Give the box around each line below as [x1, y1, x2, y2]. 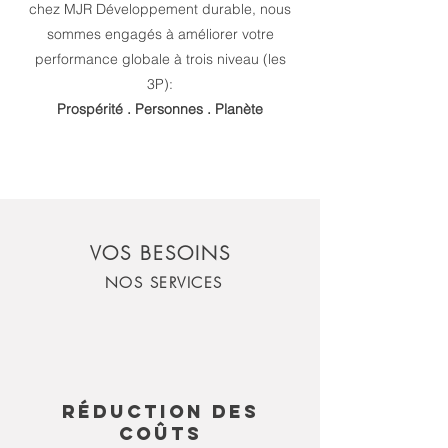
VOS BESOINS [89, 240, 231, 266]
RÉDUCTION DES [61, 400, 259, 423]
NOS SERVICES [104, 273, 223, 293]
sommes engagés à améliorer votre [46, 25, 274, 43]
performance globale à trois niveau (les [34, 50, 286, 68]
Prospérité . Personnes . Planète [57, 100, 263, 118]
